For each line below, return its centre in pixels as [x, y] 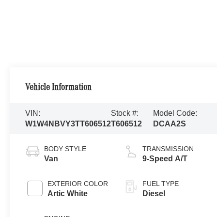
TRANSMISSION [168, 149]
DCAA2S [169, 124]
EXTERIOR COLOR [78, 184]
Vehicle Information [59, 88]
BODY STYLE [65, 149]
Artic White [68, 194]
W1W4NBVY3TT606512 [68, 124]
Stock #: [125, 113]
